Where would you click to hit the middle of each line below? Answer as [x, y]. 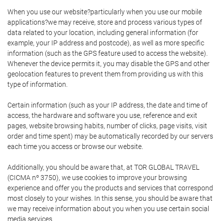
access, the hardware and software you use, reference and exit [102, 116]
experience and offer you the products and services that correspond [110, 188]
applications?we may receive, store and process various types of [105, 22]
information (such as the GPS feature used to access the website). [108, 54]
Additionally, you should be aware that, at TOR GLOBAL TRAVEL [103, 167]
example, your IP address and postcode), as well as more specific [106, 43]
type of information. [37, 85]
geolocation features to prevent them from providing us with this [105, 74]
